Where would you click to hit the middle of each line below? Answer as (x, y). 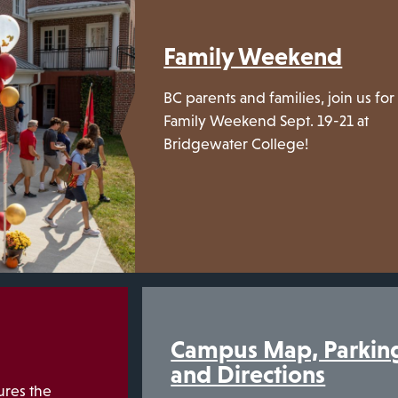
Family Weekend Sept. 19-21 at (267, 121)
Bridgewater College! (236, 144)
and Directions (248, 374)
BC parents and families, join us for (279, 98)
